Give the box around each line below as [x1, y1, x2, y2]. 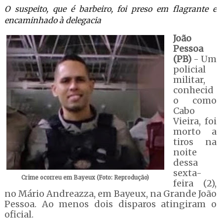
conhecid [173, 84, 214, 96]
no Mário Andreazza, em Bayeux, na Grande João [4, 188, 217, 199]
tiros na [173, 136, 217, 147]
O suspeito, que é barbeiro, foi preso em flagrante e [4, 4, 217, 14]
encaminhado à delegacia [4, 15, 101, 25]
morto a [173, 126, 217, 137]
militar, [173, 74, 205, 85]
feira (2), [173, 178, 217, 189]
